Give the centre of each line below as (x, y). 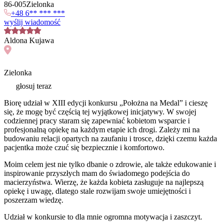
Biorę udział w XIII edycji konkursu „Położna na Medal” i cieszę (106, 103)
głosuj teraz (33, 86)
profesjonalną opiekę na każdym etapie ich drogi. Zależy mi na (102, 130)
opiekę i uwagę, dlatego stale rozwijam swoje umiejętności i (97, 191)
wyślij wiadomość (32, 22)
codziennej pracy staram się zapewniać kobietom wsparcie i (97, 121)
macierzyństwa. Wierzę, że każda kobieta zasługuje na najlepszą (104, 182)
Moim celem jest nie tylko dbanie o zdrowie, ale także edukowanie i (110, 165)
